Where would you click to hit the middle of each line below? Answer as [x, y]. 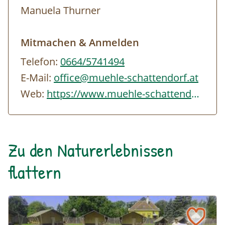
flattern [35, 172]
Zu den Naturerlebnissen [91, 150]
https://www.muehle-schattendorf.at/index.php [195, 94]
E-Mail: [37, 78]
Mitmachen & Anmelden [80, 43]
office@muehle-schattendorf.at [126, 78]
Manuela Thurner [61, 11]
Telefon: [40, 62]
